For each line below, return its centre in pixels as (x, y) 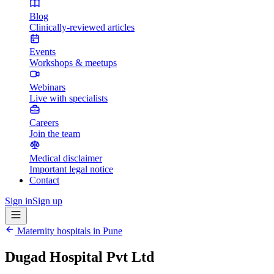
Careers (44, 123)
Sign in (19, 201)
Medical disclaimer (66, 158)
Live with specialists (68, 98)
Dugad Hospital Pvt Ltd (80, 257)
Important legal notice (71, 169)
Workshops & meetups (73, 63)
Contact (44, 180)
